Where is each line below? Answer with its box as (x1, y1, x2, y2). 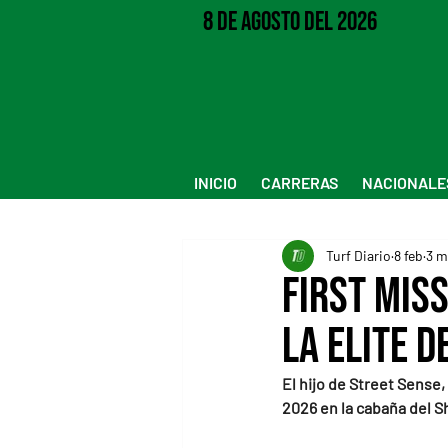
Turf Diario (326, 247, 391, 265)
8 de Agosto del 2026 (202, 5, 377, 38)
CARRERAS (261, 172, 338, 192)
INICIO (194, 172, 237, 192)
